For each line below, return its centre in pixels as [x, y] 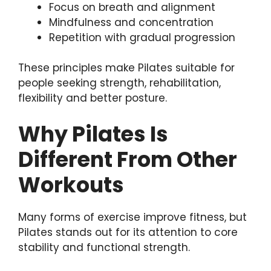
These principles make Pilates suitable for [126, 68]
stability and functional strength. [104, 247]
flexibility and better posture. [93, 98]
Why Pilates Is [93, 134]
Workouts [71, 184]
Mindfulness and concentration [131, 22]
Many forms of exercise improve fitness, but [132, 217]
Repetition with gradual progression [142, 37]
